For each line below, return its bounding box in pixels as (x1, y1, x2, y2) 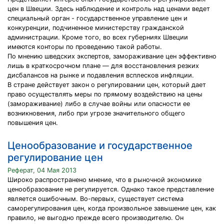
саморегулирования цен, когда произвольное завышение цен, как (7, 204, 216, 212)
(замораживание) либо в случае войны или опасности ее (7, 100, 190, 107)
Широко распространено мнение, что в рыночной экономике (7, 176, 201, 183)
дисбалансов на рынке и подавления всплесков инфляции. (7, 71, 194, 79)
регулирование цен (7, 151, 103, 163)
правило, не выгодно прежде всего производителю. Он (7, 214, 183, 221)
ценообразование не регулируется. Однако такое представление (7, 185, 214, 193)
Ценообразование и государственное (7, 139, 192, 151)
